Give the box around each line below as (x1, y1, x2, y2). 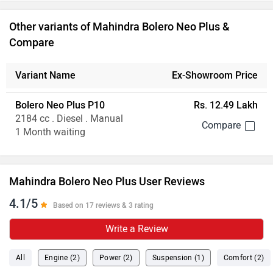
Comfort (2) (223, 253, 264, 262)
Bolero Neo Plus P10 (15, 99, 105, 111)
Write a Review (105, 223, 168, 235)
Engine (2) (44, 253, 80, 262)
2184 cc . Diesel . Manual (15, 113, 123, 124)
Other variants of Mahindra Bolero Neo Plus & (9, 20, 230, 34)
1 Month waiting (15, 126, 85, 138)
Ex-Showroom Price (172, 69, 258, 81)
